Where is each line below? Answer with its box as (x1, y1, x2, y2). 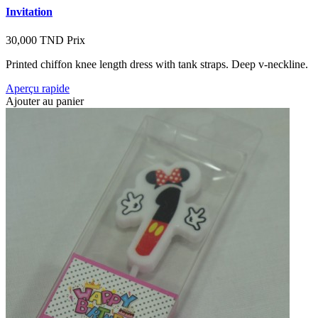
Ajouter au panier (6, 94, 84, 107)
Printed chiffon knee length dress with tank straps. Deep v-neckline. (6, 57, 308, 70)
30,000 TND (6, 33, 64, 46)
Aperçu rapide (6, 82, 70, 94)
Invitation (6, 6, 53, 18)
